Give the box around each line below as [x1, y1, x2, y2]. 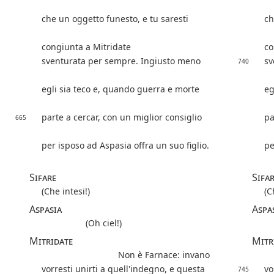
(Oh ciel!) [86, 217, 122, 229]
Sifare [29, 171, 56, 185]
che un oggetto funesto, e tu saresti [42, 13, 188, 25]
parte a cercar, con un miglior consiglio [42, 111, 202, 124]
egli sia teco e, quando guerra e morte [42, 83, 199, 95]
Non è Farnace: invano [118, 249, 210, 261]
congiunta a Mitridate [42, 41, 131, 53]
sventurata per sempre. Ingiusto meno [42, 55, 201, 67]
